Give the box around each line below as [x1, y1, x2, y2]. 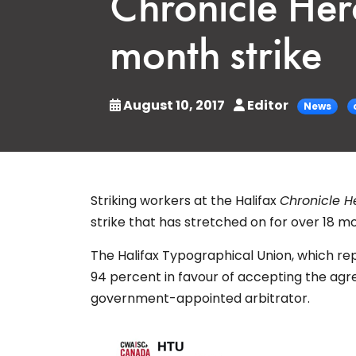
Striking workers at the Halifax [91, 192, 280, 211]
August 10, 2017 [121, 95, 227, 114]
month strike [110, 36, 322, 80]
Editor [245, 95, 291, 114]
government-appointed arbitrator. [91, 289, 310, 308]
